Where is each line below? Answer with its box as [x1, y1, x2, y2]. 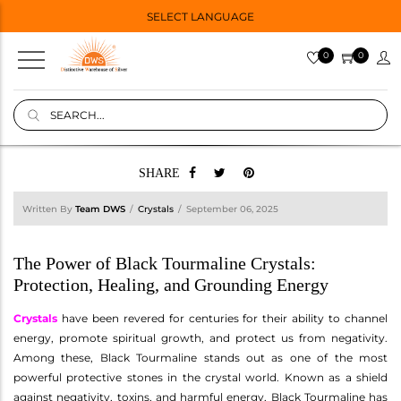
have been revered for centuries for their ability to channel [57, 311, 388, 325]
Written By [22, 202, 75, 215]
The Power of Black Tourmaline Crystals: [13, 252, 316, 273]
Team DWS [75, 202, 125, 215]
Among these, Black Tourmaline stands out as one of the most [13, 350, 388, 364]
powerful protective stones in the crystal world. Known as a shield [13, 370, 388, 384]
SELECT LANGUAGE [146, 9, 254, 23]
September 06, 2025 [186, 202, 278, 215]
